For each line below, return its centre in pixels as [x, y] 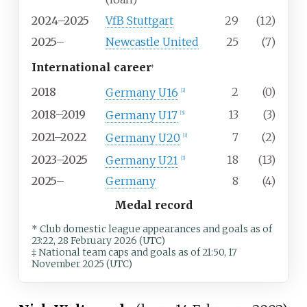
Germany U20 [143, 137]
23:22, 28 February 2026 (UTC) [98, 241]
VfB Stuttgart [139, 21]
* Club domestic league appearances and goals [140, 230]
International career [91, 67]
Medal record [153, 205]
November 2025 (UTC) [82, 265]
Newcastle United [152, 42]
